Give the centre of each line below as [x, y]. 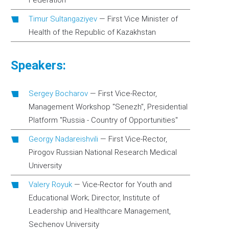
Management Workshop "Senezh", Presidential [108, 107]
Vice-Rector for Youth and [127, 185]
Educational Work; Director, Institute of [94, 198]
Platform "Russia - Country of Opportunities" [103, 120]
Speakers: [38, 65]
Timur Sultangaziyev [63, 19]
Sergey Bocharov [58, 94]
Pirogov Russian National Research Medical [103, 152]
